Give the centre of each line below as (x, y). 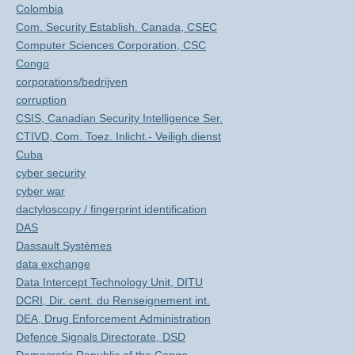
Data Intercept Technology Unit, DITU (109, 282)
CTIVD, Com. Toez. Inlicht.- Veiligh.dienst (118, 136)
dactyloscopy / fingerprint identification (111, 209)
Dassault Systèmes (64, 246)
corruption (41, 100)
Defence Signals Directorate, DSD (101, 337)
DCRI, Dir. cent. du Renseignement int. (113, 300)
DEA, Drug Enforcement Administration (113, 319)
